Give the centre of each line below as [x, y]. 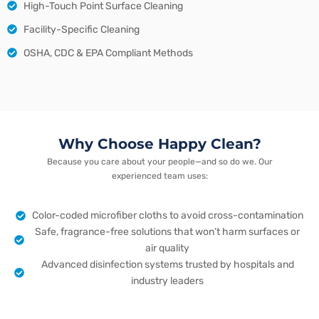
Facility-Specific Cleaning [81, 29]
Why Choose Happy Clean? [159, 143]
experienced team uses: [159, 176]
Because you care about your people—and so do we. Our [159, 161]
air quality [168, 249]
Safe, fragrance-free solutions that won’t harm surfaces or [168, 232]
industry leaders [168, 281]
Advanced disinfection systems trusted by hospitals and [167, 265]
